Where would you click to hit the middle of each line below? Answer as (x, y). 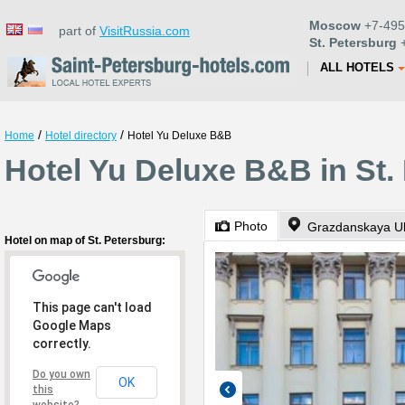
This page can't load (92, 307)
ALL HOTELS (357, 67)
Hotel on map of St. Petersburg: (85, 240)
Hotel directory (81, 136)
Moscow (335, 25)
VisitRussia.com (145, 31)
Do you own (61, 374)
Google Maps (72, 325)
